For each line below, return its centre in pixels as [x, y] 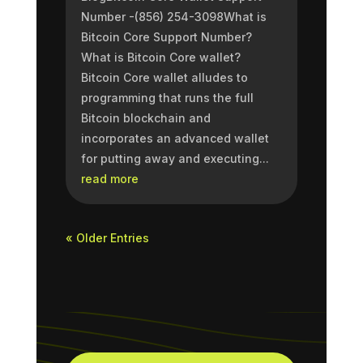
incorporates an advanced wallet [175, 138]
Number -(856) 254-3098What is [173, 16]
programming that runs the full [167, 97]
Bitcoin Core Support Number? [166, 36]
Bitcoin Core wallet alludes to [164, 77]
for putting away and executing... [175, 158]
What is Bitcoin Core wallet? [160, 57]
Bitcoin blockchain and [145, 117]
